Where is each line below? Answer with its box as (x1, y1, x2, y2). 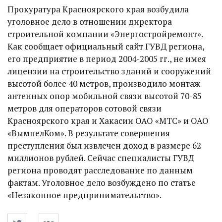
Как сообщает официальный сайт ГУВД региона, (7, 41, 204, 52)
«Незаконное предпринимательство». (7, 189, 162, 201)
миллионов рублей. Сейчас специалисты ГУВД (7, 152, 194, 164)
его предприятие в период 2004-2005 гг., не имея (7, 53, 206, 64)
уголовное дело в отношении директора (7, 16, 172, 27)
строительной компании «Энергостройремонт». (7, 28, 203, 40)
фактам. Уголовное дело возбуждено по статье (7, 177, 196, 188)
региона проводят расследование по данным (7, 165, 193, 176)
